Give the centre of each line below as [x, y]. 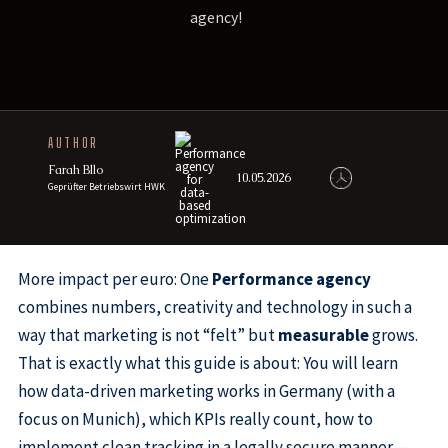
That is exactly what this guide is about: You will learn [207, 363]
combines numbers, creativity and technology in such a [214, 307]
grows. [393, 335]
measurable [323, 335]
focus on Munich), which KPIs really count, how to [195, 419]
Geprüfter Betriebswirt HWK [107, 187]
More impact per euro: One [114, 279]
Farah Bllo [76, 170]
